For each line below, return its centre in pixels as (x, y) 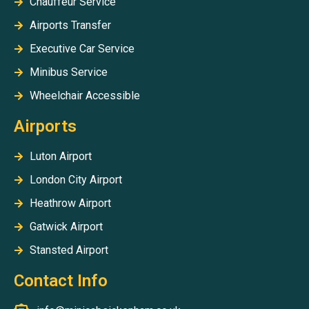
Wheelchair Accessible (84, 95)
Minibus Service (68, 72)
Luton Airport (60, 156)
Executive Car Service (82, 48)
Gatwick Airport (66, 226)
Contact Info (61, 280)
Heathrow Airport (70, 203)
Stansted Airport (69, 250)
